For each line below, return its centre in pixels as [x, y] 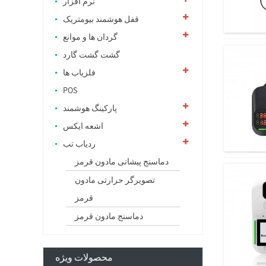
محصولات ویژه [84, 257]
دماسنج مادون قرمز [109, 216]
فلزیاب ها [79, 72]
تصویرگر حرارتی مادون [115, 180]
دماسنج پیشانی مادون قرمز [122, 161]
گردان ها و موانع [90, 37]
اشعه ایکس [83, 126]
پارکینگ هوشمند [90, 108]
